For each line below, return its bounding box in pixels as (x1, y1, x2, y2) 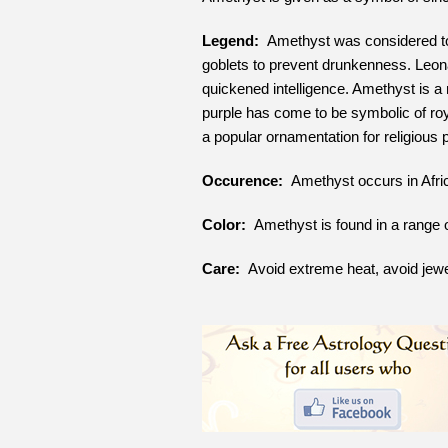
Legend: (202, 32, 259, 50)
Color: (202, 216, 246, 234)
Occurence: (202, 172, 283, 190)
